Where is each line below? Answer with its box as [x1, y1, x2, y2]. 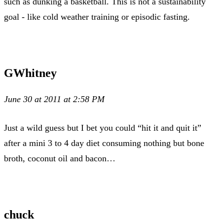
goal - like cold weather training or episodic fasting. [4, 11, 190, 22]
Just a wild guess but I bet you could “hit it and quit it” [4, 122, 201, 133]
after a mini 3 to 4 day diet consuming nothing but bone [4, 138, 204, 148]
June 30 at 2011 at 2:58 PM [4, 94, 105, 104]
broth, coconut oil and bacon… [4, 153, 115, 163]
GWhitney [4, 66, 57, 79]
